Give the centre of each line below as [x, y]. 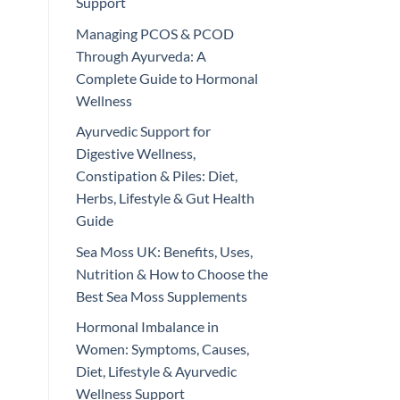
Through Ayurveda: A [141, 55]
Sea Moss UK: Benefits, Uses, [164, 251]
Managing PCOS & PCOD [154, 33]
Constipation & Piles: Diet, [156, 176]
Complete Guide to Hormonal [167, 78]
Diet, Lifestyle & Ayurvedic [156, 371]
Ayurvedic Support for [143, 131]
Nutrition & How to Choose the [171, 273]
